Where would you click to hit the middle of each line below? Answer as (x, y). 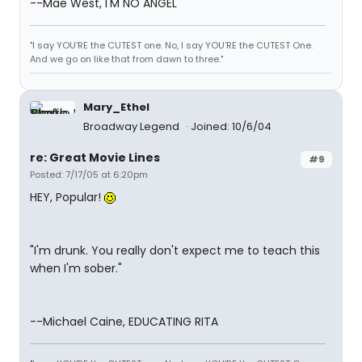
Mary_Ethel (116, 107)
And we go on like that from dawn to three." (126, 59)
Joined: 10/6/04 (231, 126)
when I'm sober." (76, 268)
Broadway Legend (133, 126)
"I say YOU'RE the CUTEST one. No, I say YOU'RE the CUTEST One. (171, 45)
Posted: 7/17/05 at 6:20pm (89, 175)
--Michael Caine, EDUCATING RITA (124, 322)
